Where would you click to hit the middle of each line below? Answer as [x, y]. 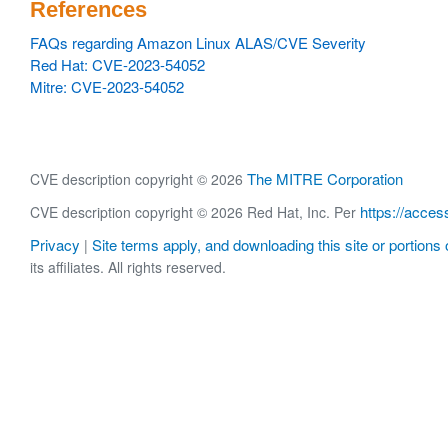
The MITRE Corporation [325, 178]
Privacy [55, 245]
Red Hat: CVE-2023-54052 [117, 64]
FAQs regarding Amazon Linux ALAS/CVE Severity [198, 42]
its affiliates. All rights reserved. [128, 267]
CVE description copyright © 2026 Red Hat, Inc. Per [195, 212]
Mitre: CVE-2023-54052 [107, 86]
